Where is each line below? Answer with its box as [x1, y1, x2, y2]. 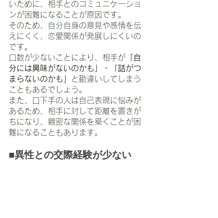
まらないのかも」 [9, 74, 71, 83]
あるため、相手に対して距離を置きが [9, 107, 141, 115]
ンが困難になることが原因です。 [9, 10, 126, 18]
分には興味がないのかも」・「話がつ [9, 64, 141, 72]
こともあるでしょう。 [9, 85, 87, 93]
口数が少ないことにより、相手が [9, 53, 126, 61]
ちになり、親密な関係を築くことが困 [9, 117, 141, 126]
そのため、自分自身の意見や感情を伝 [9, 21, 141, 29]
